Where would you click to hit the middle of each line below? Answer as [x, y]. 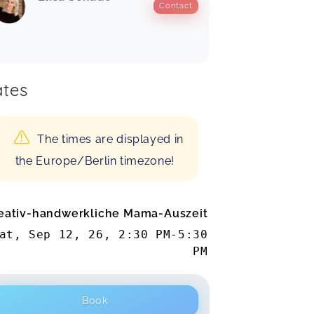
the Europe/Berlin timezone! [95, 161]
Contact [176, 6]
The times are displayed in [110, 139]
